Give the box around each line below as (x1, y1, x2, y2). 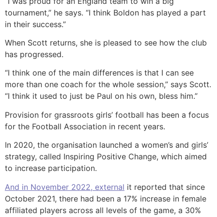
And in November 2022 (5, 182, 91, 192)
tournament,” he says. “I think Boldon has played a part (5, 7, 206, 17)
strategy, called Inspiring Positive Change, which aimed (5, 152, 207, 162)
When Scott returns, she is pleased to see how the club (5, 37, 207, 47)
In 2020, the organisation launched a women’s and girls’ (5, 140, 208, 150)
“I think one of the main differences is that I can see (5, 68, 194, 78)
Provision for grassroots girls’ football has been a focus (5, 109, 209, 120)
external (95, 182, 124, 192)
